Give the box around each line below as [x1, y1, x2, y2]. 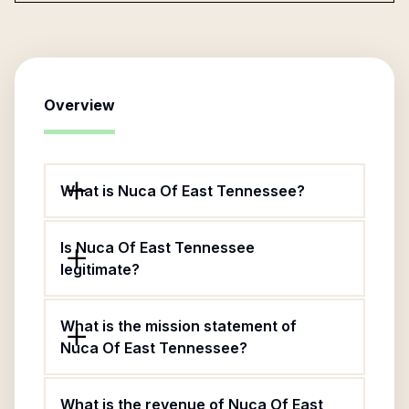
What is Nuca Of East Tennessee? [60, 182, 305, 200]
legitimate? [60, 260, 140, 278]
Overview [44, 96, 115, 114]
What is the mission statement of [60, 317, 297, 335]
